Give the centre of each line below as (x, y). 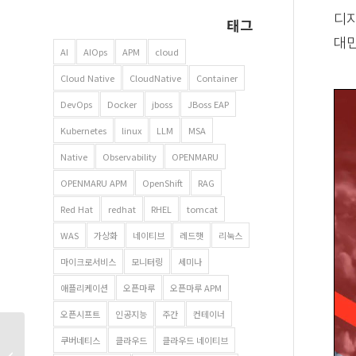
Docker (122, 104)
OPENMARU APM (94, 183)
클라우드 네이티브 (195, 341)
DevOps (76, 104)
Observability (130, 157)
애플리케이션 (84, 288)
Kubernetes (83, 131)
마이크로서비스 (88, 262)
